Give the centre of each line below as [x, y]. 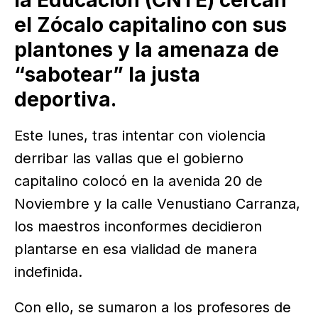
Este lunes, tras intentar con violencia [140, 136]
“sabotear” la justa [107, 75]
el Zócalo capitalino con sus [150, 25]
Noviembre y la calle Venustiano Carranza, [157, 204]
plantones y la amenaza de [147, 50]
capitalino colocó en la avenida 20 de [138, 181]
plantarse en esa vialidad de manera [136, 250]
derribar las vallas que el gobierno [129, 159]
